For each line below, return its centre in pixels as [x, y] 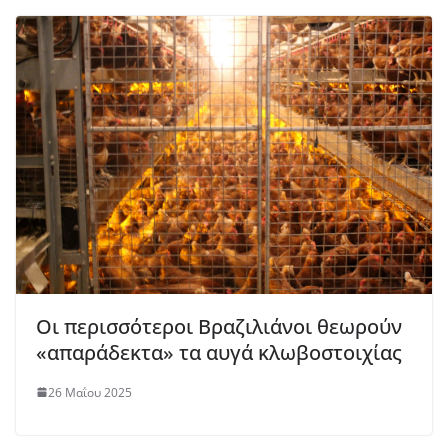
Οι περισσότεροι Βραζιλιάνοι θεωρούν [219, 326]
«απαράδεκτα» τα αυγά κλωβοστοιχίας [219, 352]
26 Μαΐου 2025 [90, 392]
